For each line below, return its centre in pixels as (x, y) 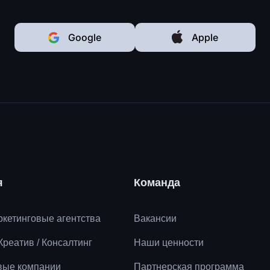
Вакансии (155, 218)
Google (84, 37)
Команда (157, 182)
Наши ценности (169, 242)
